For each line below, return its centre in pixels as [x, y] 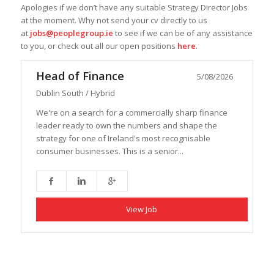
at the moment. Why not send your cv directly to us [114, 20]
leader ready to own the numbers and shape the [126, 125]
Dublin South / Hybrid [75, 93]
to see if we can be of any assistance [183, 33]
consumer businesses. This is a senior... [109, 151]
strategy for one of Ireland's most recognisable [123, 138]
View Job [142, 209]
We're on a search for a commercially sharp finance [131, 112]
